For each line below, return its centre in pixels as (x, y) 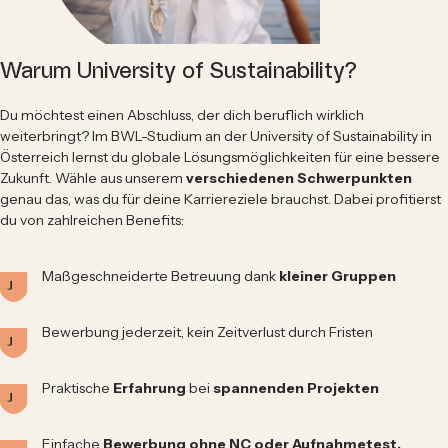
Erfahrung (151, 387)
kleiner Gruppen (336, 275)
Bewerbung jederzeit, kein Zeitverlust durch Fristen (207, 331)
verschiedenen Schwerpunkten (297, 177)
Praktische (77, 387)
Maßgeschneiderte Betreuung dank (159, 275)
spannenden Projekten (294, 387)
